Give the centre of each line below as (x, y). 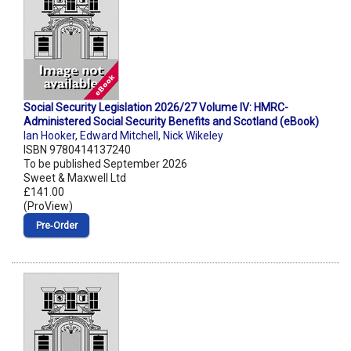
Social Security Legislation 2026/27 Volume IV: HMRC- (156, 108)
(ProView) (48, 206)
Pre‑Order (56, 226)
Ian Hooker (49, 136)
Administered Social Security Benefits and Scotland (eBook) (171, 122)
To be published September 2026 (105, 164)
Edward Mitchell (119, 136)
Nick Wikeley (193, 136)
